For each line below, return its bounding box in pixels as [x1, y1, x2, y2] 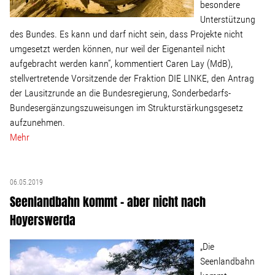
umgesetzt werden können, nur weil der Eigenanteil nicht [10, 43, 225, 55]
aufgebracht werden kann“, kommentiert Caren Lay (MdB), [10, 58, 233, 69]
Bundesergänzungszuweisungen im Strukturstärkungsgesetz [10, 102, 243, 114]
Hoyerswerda [10, 211, 76, 230]
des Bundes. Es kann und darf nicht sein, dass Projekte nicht [10, 28, 243, 40]
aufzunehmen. [10, 117, 65, 128]
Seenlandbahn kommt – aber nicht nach [10, 192, 206, 211]
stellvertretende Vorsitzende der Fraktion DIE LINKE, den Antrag [10, 72, 254, 84]
